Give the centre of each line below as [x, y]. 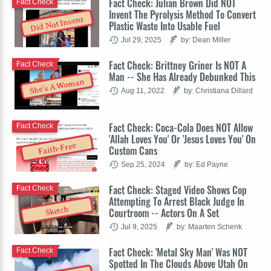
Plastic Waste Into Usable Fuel [165, 26]
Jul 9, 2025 [139, 226]
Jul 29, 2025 [141, 40]
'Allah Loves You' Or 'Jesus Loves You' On [182, 139]
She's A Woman [57, 87]
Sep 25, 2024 [143, 164]
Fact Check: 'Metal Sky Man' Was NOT [178, 252]
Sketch [57, 211]
